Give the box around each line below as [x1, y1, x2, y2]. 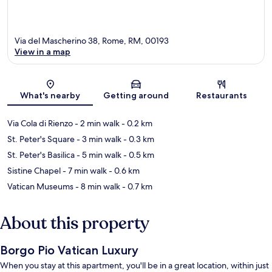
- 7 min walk [61, 165, 107, 177]
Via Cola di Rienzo [7, 118, 73, 129]
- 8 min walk [73, 181, 120, 192]
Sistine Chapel [7, 165, 61, 177]
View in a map [15, 46, 70, 58]
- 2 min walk [73, 118, 120, 129]
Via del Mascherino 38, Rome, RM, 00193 [15, 35, 169, 47]
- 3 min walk [75, 134, 121, 145]
